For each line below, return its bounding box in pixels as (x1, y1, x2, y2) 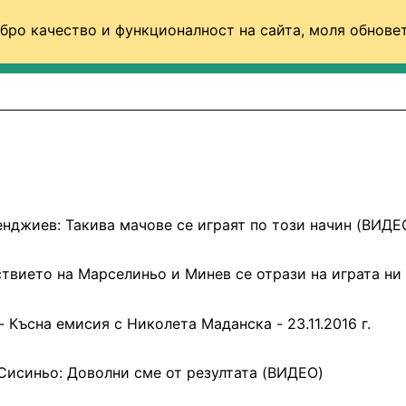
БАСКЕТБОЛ (184, 37, 264, 53)
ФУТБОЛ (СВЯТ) (30, 37, 133, 53)
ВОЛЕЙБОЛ (314, 37, 387, 53)
